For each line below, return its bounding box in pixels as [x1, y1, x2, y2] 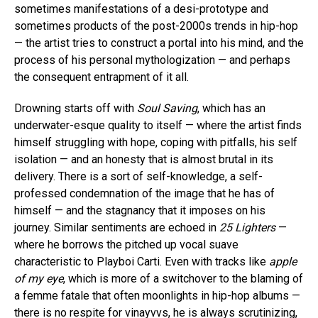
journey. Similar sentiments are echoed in [14, 221, 219, 235]
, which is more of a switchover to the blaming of [63, 272, 303, 286]
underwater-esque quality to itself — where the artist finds [14, 119, 302, 133]
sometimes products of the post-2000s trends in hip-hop [14, 19, 298, 33]
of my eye [14, 272, 63, 286]
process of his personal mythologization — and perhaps [14, 53, 290, 67]
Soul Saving [137, 102, 197, 116]
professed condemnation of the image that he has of [14, 187, 275, 201]
